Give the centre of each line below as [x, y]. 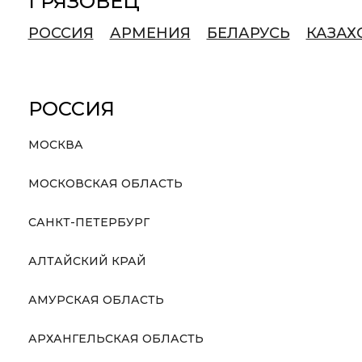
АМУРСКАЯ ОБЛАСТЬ [96, 300]
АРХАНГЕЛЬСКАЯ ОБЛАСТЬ [116, 339]
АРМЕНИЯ [150, 33]
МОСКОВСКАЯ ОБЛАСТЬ [105, 183]
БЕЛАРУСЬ [248, 33]
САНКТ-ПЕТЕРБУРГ [88, 222]
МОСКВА [55, 145]
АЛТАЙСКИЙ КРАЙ [87, 261]
